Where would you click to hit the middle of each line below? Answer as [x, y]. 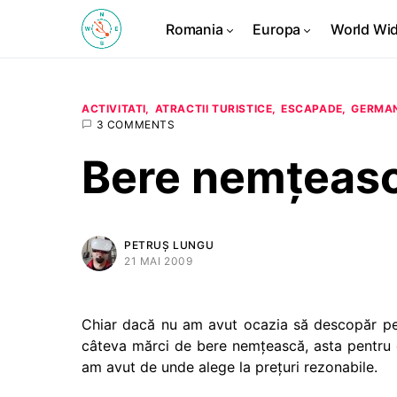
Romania [195, 29]
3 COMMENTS [136, 125]
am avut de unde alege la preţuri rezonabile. [230, 367]
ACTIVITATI [114, 109]
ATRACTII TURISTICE [214, 109]
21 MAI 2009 [159, 261]
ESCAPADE [312, 109]
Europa [277, 29]
